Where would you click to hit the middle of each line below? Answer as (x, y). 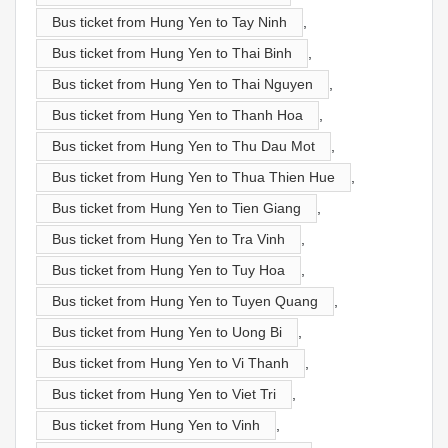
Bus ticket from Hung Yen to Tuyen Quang (185, 300)
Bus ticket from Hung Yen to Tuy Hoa (168, 269)
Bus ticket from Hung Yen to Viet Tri (164, 393)
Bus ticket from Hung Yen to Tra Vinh (168, 238)
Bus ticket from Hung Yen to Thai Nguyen (182, 83)
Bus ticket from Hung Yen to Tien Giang (176, 207)
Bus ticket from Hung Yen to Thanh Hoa (177, 114)
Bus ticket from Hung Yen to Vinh (156, 424)
